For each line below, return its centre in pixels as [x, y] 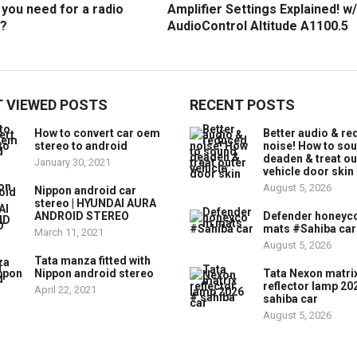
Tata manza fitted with [92, 260]
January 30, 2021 [73, 162]
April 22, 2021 [65, 289]
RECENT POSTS [242, 104]
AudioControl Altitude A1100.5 [258, 25]
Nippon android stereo [94, 273]
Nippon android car [85, 190]
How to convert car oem [97, 133]
